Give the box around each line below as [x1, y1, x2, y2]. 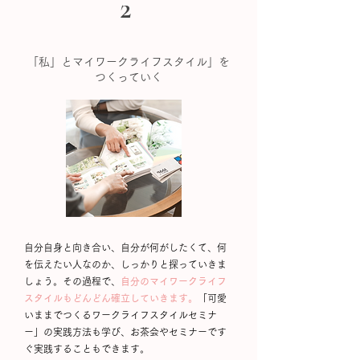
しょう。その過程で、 [24, 276, 121, 286]
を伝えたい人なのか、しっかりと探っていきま [24, 260, 227, 269]
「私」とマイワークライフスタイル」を [27, 56, 230, 67]
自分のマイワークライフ [121, 276, 227, 286]
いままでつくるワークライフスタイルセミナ [24, 310, 217, 320]
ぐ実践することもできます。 [24, 344, 149, 354]
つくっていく [95, 72, 162, 83]
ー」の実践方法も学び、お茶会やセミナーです [24, 327, 227, 337]
